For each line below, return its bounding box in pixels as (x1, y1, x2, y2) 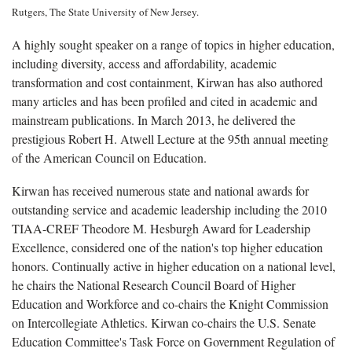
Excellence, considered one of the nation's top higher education (12, 238, 323, 255)
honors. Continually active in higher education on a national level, (12, 257, 335, 274)
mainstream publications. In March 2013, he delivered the (12, 111, 295, 128)
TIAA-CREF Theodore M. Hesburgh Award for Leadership (12, 219, 310, 236)
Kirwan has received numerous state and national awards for (12, 181, 309, 199)
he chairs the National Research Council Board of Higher (12, 276, 295, 293)
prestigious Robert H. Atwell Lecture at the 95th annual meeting (12, 130, 328, 147)
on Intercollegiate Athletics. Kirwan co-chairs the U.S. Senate (12, 313, 316, 331)
